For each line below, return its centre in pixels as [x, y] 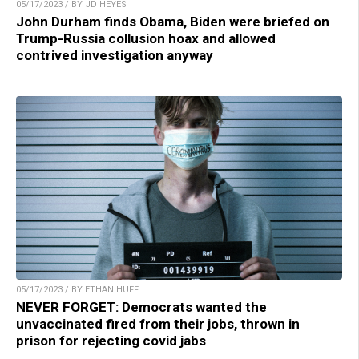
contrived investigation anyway [115, 55]
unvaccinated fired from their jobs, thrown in [158, 323]
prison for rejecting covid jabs [111, 340]
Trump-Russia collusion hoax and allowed [146, 38]
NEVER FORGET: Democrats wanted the [141, 307]
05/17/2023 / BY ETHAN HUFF [77, 289]
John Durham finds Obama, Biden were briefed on [173, 21]
